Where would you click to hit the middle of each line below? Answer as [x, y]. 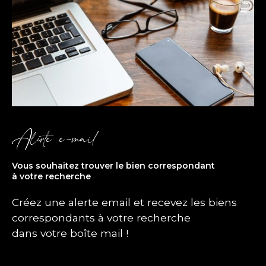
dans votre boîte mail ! [70, 233]
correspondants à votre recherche [101, 218]
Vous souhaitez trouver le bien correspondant [113, 165]
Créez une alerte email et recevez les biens [124, 202]
